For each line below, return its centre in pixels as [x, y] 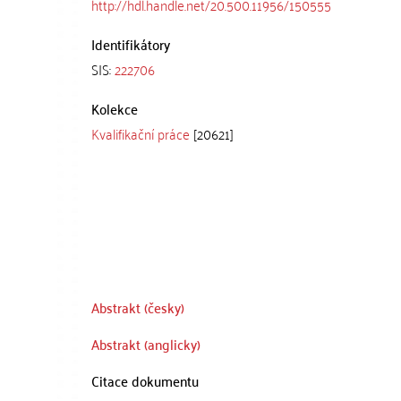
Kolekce [115, 108]
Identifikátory [131, 44]
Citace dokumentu [145, 380]
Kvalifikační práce [141, 133]
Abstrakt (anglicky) [146, 344]
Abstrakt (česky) [138, 307]
